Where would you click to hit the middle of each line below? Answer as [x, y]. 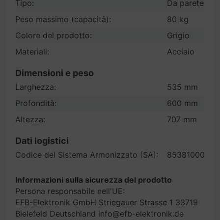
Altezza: [30, 119]
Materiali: [32, 52]
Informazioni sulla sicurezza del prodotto [94, 180]
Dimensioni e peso [55, 73]
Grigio [178, 35]
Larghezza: [36, 87]
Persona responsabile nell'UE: [70, 191]
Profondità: [36, 103]
